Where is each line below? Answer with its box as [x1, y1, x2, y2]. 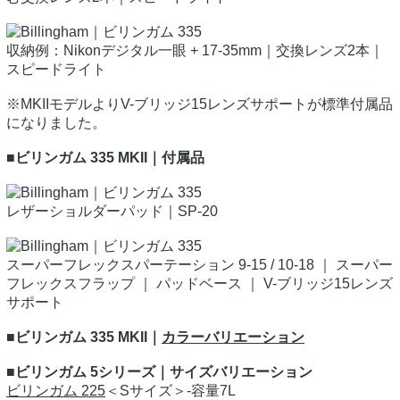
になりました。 [6, 115, 106, 131]
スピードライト [6, 62, 106, 78]
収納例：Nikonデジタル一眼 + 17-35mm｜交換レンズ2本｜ [6, 43, 384, 59]
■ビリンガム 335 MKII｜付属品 [6, 150, 204, 166]
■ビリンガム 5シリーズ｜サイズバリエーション [6, 364, 312, 380]
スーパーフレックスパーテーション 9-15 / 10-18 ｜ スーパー [6, 257, 393, 273]
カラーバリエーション [162, 329, 304, 346]
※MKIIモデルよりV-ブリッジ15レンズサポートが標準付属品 [6, 96, 393, 112]
